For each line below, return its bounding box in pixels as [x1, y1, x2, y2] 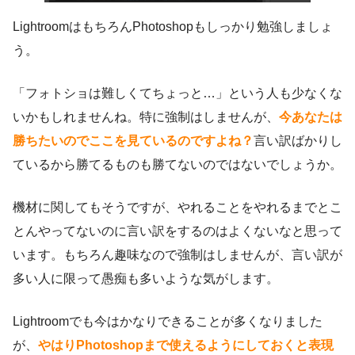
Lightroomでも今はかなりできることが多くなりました [13, 315, 323, 329]
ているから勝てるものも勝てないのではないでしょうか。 [13, 158, 342, 172]
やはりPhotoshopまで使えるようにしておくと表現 [38, 338, 334, 353]
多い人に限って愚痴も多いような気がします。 [13, 272, 279, 286]
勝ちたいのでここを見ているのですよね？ [13, 134, 254, 148]
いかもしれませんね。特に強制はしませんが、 [13, 110, 279, 124]
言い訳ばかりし [254, 134, 342, 148]
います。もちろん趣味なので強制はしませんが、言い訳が [13, 248, 342, 262]
